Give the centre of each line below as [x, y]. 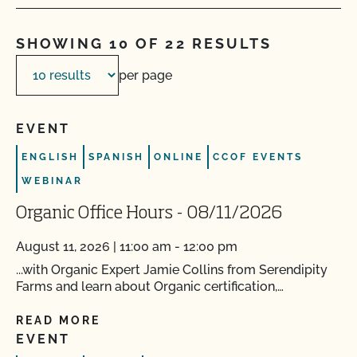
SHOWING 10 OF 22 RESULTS [144, 43]
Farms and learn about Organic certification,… [150, 286]
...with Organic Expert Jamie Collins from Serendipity [172, 270]
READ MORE [58, 320]
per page [145, 75]
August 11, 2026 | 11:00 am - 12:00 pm [127, 247]
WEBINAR [52, 181]
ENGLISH [50, 157]
